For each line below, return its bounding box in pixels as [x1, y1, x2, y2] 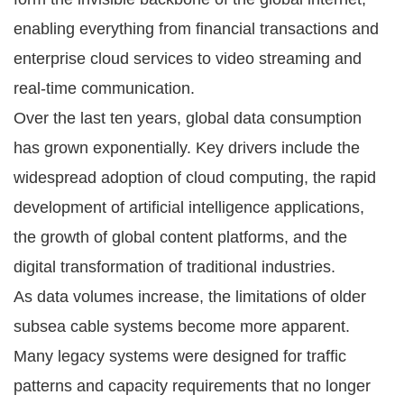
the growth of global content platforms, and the [14, 227, 347, 246]
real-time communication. [14, 78, 195, 97]
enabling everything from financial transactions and [14, 19, 379, 38]
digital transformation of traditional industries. [14, 257, 335, 276]
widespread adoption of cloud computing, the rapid [14, 168, 376, 187]
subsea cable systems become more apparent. [14, 317, 350, 335]
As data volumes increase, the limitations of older [14, 287, 366, 306]
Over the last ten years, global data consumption [14, 108, 362, 127]
